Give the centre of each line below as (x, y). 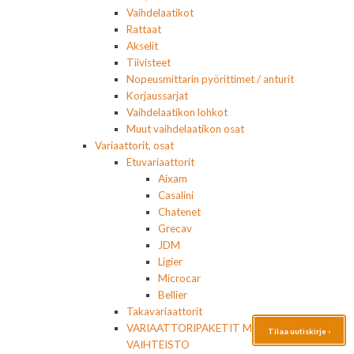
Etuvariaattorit (160, 162)
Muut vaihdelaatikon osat (185, 129)
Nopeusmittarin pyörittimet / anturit (210, 79)
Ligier (170, 262)
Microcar (179, 279)
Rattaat (144, 30)
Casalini (176, 196)
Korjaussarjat (157, 96)
